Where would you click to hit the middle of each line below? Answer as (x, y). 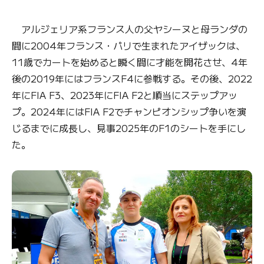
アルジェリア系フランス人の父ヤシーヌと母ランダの (130, 29)
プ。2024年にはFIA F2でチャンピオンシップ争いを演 (129, 112)
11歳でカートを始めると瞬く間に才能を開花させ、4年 (130, 62)
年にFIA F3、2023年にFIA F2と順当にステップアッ (125, 95)
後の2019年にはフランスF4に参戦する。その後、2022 (132, 79)
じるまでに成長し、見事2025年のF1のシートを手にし (129, 128)
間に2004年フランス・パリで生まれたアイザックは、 (128, 46)
